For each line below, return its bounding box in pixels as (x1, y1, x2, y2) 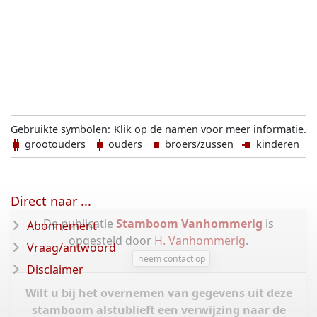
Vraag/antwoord (27, 240, 116, 255)
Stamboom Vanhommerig (116, 216, 263, 231)
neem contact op (137, 252, 205, 265)
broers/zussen (162, 137, 242, 151)
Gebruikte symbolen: (11, 122, 110, 136)
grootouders (22, 137, 94, 151)
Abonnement (27, 218, 97, 234)
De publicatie (43, 216, 116, 231)
